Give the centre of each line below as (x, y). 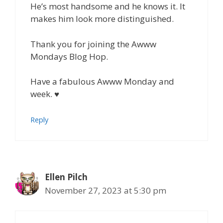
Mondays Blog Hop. (69, 56)
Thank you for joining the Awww (93, 44)
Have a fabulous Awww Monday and (102, 81)
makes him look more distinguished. (102, 19)
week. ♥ (45, 94)
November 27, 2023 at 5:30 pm (106, 190)
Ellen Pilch (66, 177)
